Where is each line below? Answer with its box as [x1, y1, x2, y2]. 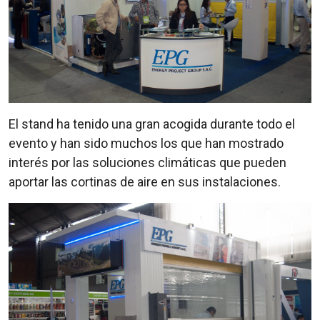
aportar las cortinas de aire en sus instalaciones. [9, 174, 281, 189]
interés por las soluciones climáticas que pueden [9, 154, 286, 170]
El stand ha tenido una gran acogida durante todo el [9, 116, 295, 131]
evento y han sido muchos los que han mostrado [9, 135, 284, 151]
